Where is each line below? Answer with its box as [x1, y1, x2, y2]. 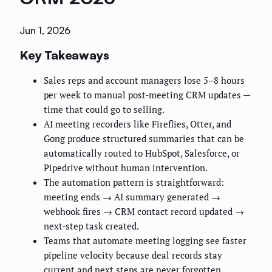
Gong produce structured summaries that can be [44, 132, 244, 145]
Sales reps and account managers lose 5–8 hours [44, 74, 245, 87]
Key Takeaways [19, 47, 109, 63]
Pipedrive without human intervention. [44, 161, 208, 174]
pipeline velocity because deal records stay [44, 249, 222, 262]
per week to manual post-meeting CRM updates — [44, 89, 250, 101]
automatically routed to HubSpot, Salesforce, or [44, 147, 240, 160]
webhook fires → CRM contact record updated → [44, 205, 244, 218]
